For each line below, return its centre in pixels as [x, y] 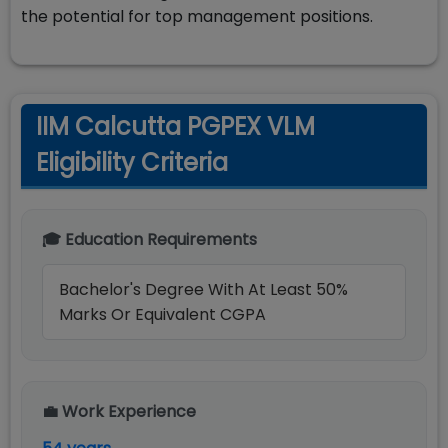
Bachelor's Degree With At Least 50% [203, 289]
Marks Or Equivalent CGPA [162, 314]
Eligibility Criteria [132, 162]
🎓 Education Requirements [149, 239]
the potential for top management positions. [197, 16]
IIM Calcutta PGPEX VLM [175, 126]
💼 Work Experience [119, 411]
